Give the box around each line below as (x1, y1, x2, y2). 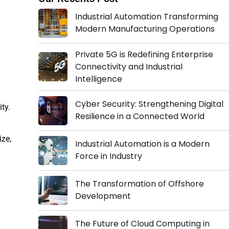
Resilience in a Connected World (75, 110, 204, 123)
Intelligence (75, 73, 122, 85)
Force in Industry (75, 150, 142, 163)
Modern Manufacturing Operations (75, 23, 215, 35)
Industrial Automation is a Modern (75, 138, 210, 150)
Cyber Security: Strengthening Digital (75, 98, 223, 110)
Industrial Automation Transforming (75, 11, 218, 23)
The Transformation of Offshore (75, 178, 204, 190)
